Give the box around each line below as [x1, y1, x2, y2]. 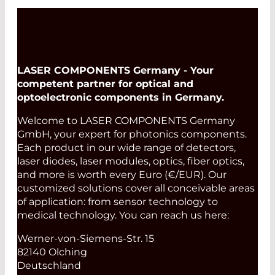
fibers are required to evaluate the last [39, 23, 226, 36]
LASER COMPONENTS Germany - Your [17, 64, 214, 77]
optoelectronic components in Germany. [17, 91, 224, 104]
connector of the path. [39, 37, 149, 49]
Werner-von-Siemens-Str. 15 [17, 233, 154, 245]
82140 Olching [17, 246, 87, 258]
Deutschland [17, 260, 81, 272]
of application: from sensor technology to [17, 196, 218, 208]
